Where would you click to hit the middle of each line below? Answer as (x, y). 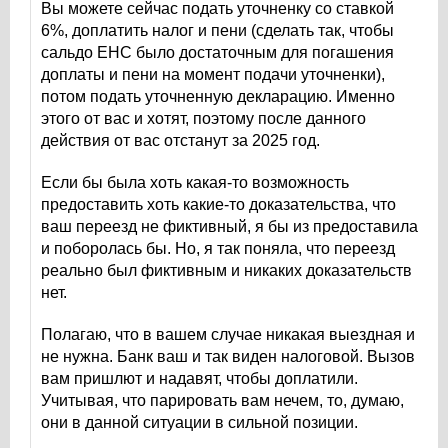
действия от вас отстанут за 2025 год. (182, 140)
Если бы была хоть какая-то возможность (195, 182)
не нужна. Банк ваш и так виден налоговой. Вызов (228, 356)
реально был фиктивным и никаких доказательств (226, 270)
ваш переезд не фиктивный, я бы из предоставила (229, 226)
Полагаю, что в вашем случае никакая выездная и (228, 334)
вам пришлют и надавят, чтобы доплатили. (199, 378)
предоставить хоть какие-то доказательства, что (218, 204)
